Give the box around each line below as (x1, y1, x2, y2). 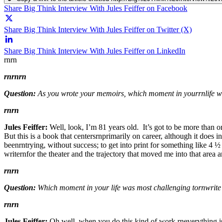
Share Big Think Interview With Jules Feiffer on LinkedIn (4, 46, 185, 55)
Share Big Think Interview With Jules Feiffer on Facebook (4, 3, 187, 12)
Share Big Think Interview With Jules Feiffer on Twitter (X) (4, 25, 192, 34)
